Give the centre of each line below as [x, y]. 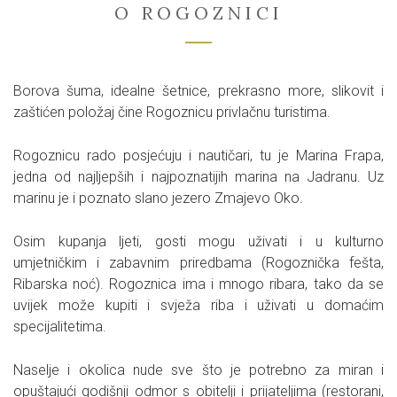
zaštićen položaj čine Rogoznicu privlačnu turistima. [172, 112]
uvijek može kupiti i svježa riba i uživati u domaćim [198, 305]
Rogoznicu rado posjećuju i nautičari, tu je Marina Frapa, [198, 156]
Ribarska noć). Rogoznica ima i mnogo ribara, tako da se [198, 284]
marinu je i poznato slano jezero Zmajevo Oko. [158, 198]
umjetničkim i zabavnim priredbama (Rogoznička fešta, [198, 263]
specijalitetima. [60, 327]
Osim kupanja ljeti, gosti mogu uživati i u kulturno [198, 241]
